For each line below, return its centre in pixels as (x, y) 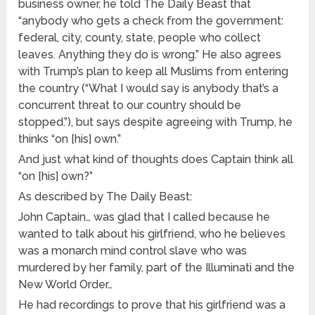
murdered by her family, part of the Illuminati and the (157, 268)
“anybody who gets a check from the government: (151, 21)
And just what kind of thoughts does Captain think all (156, 160)
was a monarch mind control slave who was (133, 251)
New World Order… (66, 285)
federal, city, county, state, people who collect (140, 38)
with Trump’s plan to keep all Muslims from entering (154, 72)
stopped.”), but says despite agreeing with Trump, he (156, 122)
